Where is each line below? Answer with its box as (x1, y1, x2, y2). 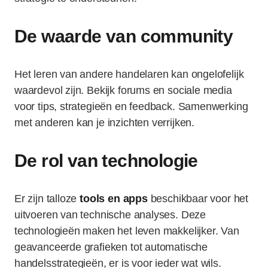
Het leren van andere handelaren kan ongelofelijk (14, 68, 244, 80)
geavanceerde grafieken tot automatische (14, 241, 208, 253)
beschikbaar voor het (147, 193, 249, 205)
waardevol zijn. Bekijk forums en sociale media (14, 84, 232, 96)
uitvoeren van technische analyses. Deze (14, 209, 206, 221)
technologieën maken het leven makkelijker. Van (14, 225, 239, 237)
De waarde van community (14, 26, 233, 46)
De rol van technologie (14, 151, 198, 170)
